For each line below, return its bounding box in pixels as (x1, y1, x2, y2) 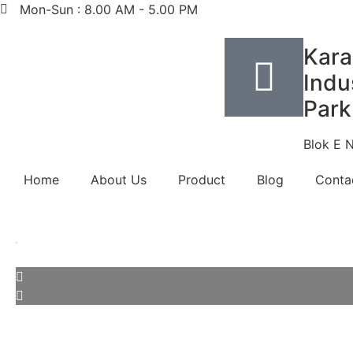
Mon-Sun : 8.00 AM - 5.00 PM (20, 2, 198, 17)
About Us (91, 172, 147, 188)
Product (178, 172, 225, 188)
